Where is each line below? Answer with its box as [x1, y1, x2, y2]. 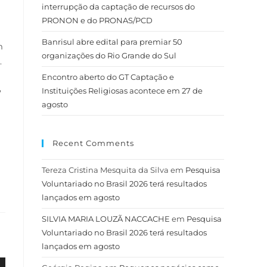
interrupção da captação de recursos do [42, 2, 195, 11]
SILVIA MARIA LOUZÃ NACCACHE [42, 214, 170, 223]
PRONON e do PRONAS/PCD [42, 15, 154, 25]
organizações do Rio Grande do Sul [42, 51, 176, 60]
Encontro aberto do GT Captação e [42, 72, 174, 82]
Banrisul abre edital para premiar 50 [42, 37, 182, 46]
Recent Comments [52, 138, 134, 148]
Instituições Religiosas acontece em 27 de [42, 86, 203, 95]
